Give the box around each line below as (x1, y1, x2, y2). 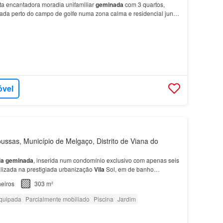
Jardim (117, 194, 136, 203)
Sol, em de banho (104, 164, 154, 173)
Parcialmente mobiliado (25, 194, 90, 203)
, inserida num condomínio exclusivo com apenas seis (33, 155, 179, 164)
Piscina (93, 194, 113, 203)
